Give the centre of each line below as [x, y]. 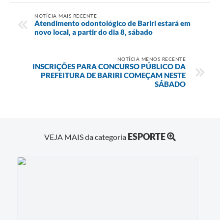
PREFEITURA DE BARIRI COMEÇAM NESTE [113, 75]
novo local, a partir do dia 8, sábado [94, 32]
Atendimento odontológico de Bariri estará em [112, 23]
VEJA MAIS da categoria [86, 137]
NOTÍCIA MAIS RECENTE [66, 15]
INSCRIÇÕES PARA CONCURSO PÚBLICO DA [109, 66]
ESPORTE [147, 137]
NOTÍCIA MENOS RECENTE [151, 59]
